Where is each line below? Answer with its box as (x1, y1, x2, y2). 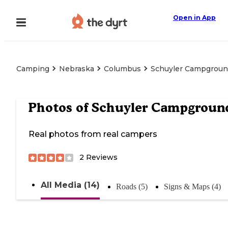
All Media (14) (41, 180, 100, 190)
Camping (16, 64, 49, 73)
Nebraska (59, 64, 94, 73)
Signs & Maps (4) (164, 182, 221, 191)
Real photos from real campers (28, 129, 157, 139)
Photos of (28, 100, 92, 116)
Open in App (173, 14, 216, 21)
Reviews (84, 153, 118, 162)
